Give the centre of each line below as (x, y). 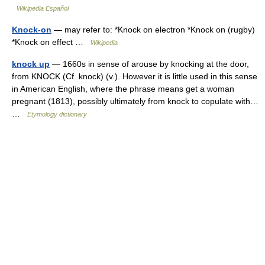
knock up (31, 64)
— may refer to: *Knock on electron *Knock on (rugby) (153, 30)
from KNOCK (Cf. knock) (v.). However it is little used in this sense (135, 76)
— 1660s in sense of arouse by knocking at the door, (149, 64)
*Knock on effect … (51, 42)
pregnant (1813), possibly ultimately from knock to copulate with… (135, 101)
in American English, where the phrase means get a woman (123, 89)
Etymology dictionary (57, 114)
